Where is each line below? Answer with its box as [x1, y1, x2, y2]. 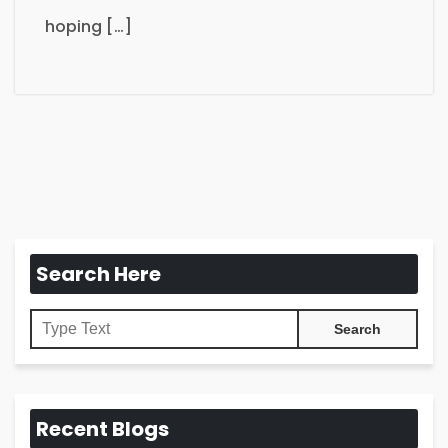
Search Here [36, 260, 161, 289]
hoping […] [45, 15, 132, 39]
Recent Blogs [36, 415, 169, 444]
